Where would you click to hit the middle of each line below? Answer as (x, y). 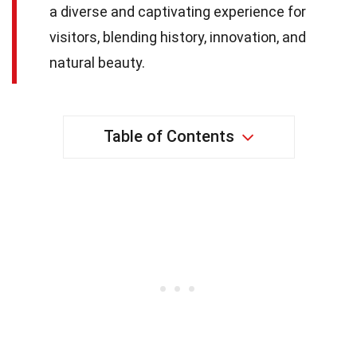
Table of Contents (169, 136)
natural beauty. (97, 62)
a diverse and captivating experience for (178, 11)
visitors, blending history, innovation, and (178, 37)
